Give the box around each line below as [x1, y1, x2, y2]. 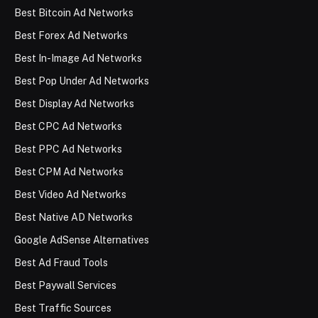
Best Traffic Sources [14, 302, 111, 314]
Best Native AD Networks [14, 212, 133, 224]
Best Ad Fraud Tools [14, 257, 108, 269]
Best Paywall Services [14, 280, 116, 292]
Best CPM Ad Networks [14, 166, 124, 178]
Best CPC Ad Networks [14, 121, 122, 133]
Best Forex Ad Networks [14, 30, 128, 42]
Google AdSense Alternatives [14, 234, 149, 246]
